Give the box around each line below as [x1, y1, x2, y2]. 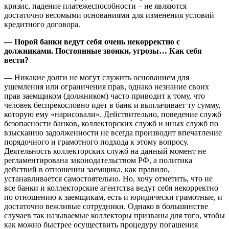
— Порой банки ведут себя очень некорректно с [4, 37, 180, 46]
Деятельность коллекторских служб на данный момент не [4, 146, 206, 155]
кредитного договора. [4, 19, 80, 29]
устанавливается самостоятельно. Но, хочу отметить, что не [4, 174, 213, 183]
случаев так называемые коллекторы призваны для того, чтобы [4, 211, 225, 220]
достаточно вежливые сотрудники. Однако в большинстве [4, 201, 208, 211]
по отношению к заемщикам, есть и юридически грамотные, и [4, 192, 222, 201]
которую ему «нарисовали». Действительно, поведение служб [4, 109, 221, 119]
